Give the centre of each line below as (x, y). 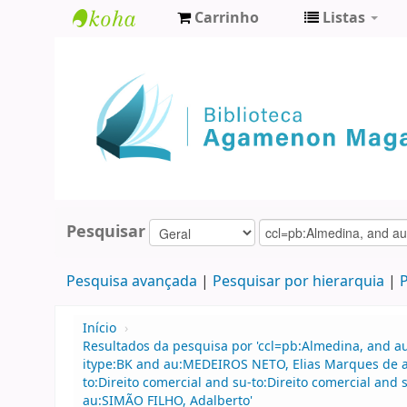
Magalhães (122, 111)
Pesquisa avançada (131, 282)
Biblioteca (118, 51)
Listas (344, 18)
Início (99, 329)
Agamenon (122, 81)
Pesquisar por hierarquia (298, 282)
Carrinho (227, 18)
